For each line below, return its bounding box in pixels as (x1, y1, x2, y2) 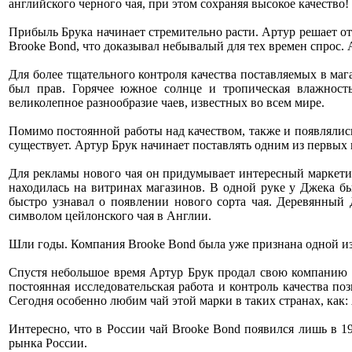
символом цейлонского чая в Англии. (9, 209, 211, 222)
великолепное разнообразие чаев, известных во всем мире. (9, 96, 324, 109)
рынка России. (9, 336, 87, 350)
